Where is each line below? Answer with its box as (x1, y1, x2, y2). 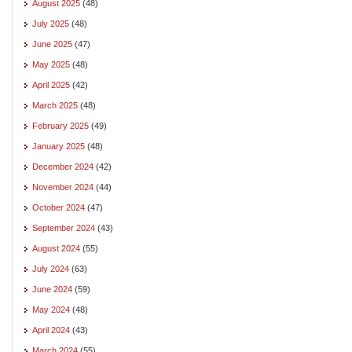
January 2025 (32, 141, 85, 151)
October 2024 (32, 202, 85, 212)
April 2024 (32, 324, 70, 335)
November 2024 (32, 181, 93, 192)
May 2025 (32, 59, 70, 69)
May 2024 (32, 304, 70, 314)
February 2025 (32, 120, 89, 130)
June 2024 (32, 284, 72, 294)
